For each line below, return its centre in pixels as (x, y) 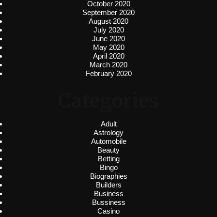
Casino (108, 211)
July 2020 (108, 30)
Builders (108, 185)
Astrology (108, 132)
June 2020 (108, 39)
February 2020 (108, 74)
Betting (108, 158)
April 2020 (108, 56)
